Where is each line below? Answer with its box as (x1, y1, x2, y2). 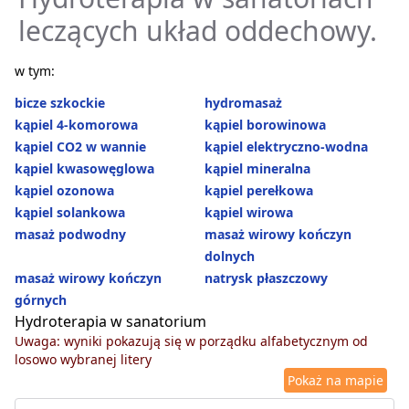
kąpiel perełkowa (204, 182, 313, 200)
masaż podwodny (15, 225, 126, 244)
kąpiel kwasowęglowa (15, 160, 154, 178)
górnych (15, 291, 67, 309)
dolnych (204, 247, 255, 266)
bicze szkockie (15, 94, 105, 112)
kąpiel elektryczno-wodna (204, 138, 368, 156)
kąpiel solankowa (15, 204, 125, 222)
